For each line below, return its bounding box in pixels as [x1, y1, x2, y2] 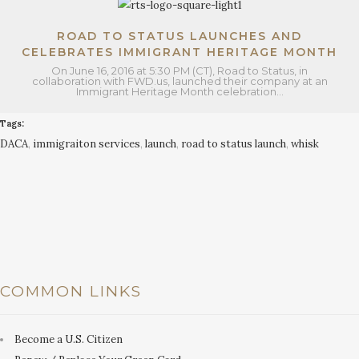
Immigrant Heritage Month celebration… [75, 85, 284, 99]
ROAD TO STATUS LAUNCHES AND [57, 29, 302, 44]
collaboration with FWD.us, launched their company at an [31, 75, 328, 88]
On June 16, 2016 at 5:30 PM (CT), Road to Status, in [51, 64, 308, 78]
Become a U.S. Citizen [14, 332, 123, 346]
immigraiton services [33, 137, 140, 151]
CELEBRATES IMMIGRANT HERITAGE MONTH [22, 45, 337, 60]
